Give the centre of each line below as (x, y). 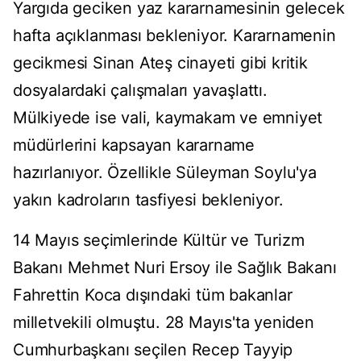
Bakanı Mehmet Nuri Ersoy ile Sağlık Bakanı (175, 268)
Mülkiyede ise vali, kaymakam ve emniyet (168, 118)
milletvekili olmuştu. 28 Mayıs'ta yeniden (164, 323)
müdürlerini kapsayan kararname (134, 145)
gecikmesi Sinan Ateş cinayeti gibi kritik (160, 63)
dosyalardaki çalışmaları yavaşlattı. (140, 91)
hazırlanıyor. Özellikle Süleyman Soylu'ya (165, 173)
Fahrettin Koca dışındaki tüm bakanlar (153, 295)
